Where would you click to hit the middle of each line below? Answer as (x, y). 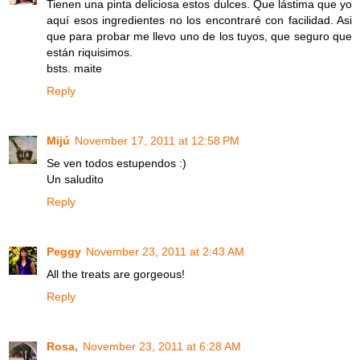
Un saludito (75, 180)
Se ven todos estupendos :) (117, 164)
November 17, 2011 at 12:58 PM (157, 141)
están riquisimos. (90, 53)
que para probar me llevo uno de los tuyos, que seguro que (199, 37)
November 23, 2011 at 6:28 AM (162, 347)
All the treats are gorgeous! (116, 274)
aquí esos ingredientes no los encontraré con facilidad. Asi (199, 20)
